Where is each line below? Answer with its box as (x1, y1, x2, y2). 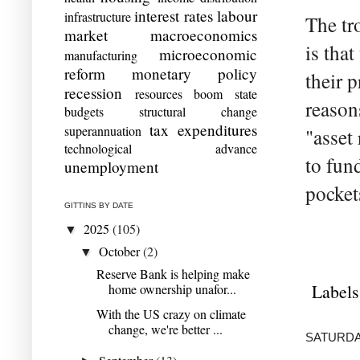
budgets (64, 102, 104, 120)
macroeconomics (150, 24, 257, 45)
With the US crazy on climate (96, 305, 246, 322)
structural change (139, 102, 257, 120)
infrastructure (64, 7, 131, 25)
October (99, 242, 144, 260)
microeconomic (159, 43, 257, 64)
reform (64, 63, 105, 84)
